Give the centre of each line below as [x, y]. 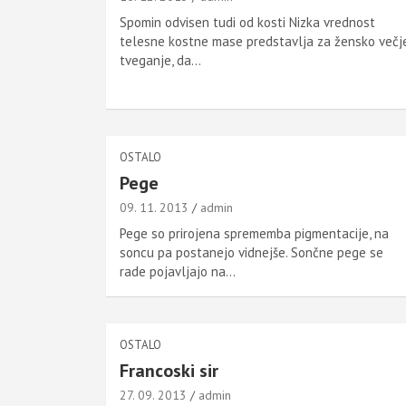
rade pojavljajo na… [178, 271]
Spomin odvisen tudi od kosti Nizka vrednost [247, 22]
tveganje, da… [160, 60]
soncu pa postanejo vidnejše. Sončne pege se [251, 252]
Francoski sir [169, 371]
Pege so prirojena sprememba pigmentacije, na [254, 233]
